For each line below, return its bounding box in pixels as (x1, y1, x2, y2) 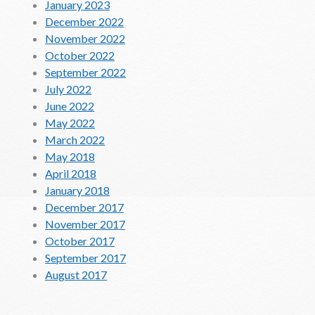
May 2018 (45, 149, 95, 163)
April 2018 (45, 166, 96, 180)
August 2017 (45, 267, 107, 281)
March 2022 (45, 132, 105, 146)
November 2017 (45, 217, 125, 231)
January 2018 (45, 183, 110, 197)
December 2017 (45, 200, 124, 214)
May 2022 (45, 115, 95, 129)
